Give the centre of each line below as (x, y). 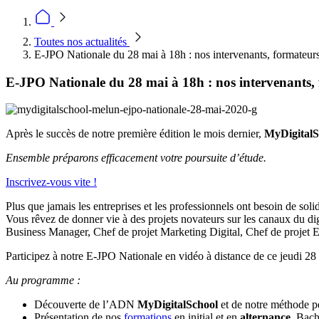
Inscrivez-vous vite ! (51, 182)
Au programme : (43, 281)
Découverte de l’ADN (86, 305)
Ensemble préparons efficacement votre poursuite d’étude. (136, 158)
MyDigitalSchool (178, 305)
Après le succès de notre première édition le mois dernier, (135, 134)
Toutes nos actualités (82, 42)
